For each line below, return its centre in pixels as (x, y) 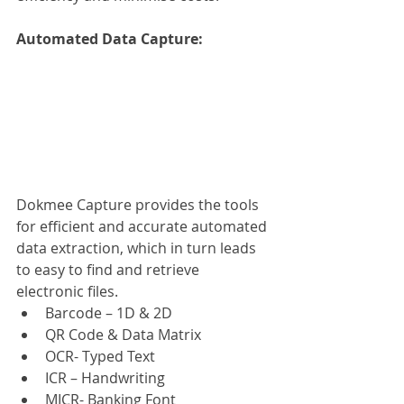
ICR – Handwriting (105, 378)
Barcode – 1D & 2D (109, 313)
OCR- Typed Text (100, 357)
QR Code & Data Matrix (123, 335)
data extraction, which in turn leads (138, 248)
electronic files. (67, 292)
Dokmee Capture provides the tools (139, 205)
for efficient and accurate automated (143, 227)
